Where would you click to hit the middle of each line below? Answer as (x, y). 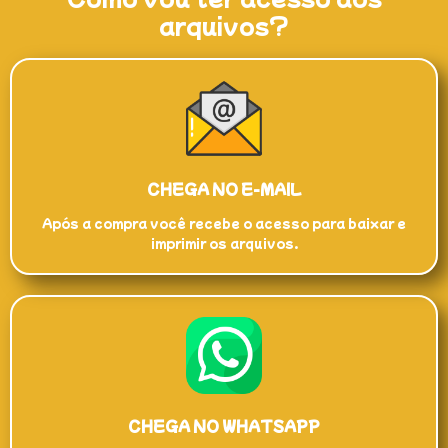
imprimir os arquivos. (224, 242)
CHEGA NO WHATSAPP (224, 425)
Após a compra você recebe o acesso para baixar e (224, 222)
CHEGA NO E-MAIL (224, 188)
